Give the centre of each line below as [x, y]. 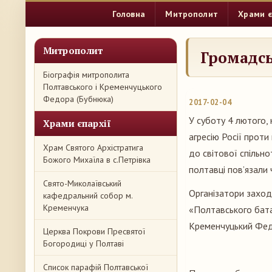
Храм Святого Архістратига [93, 148]
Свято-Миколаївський [82, 183]
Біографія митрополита [86, 75]
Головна [129, 14]
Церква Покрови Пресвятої [94, 231]
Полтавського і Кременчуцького [103, 87]
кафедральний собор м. [88, 195]
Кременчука [66, 208]
